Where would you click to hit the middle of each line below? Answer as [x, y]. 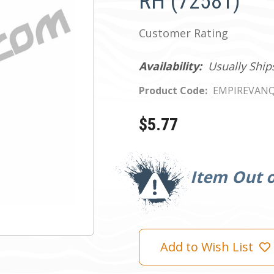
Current [151, 157]
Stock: [149, 168]
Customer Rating [183, 33]
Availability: [170, 66]
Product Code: [173, 91]
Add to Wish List [207, 247]
